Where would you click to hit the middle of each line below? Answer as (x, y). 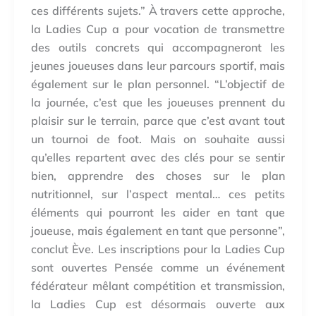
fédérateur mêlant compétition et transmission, (158, 285)
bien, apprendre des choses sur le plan (158, 175)
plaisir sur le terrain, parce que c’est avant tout (158, 120)
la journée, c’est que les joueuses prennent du (158, 102)
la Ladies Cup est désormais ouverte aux (158, 304)
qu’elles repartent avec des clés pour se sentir (158, 157)
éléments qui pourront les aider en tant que (158, 212)
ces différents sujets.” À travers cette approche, (158, 10)
